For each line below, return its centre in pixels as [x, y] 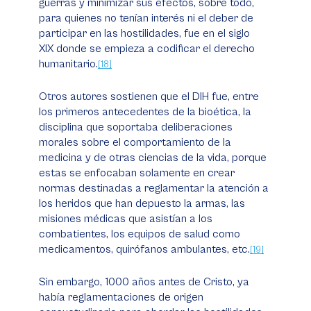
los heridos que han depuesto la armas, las [142, 203]
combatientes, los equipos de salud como [140, 234]
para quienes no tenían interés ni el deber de [146, 18]
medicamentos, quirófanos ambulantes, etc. [144, 249]
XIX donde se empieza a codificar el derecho [147, 49]
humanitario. [68, 64]
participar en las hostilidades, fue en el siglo [144, 33]
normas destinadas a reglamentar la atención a [154, 188]
